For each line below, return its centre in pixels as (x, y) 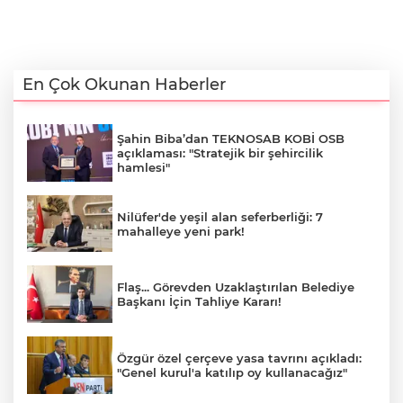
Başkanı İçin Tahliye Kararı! (199, 302)
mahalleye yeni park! (181, 231)
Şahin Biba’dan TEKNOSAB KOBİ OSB (231, 138)
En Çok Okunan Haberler (124, 85)
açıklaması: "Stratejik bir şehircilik (220, 152)
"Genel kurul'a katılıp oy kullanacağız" (232, 372)
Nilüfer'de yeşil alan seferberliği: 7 (220, 216)
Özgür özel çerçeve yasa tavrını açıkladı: (239, 358)
